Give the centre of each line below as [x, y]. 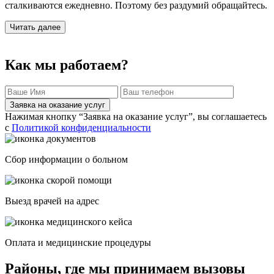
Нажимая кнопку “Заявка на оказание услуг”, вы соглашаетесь [136, 117]
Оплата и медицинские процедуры [78, 243]
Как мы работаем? [67, 65]
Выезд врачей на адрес [52, 201]
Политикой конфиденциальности [81, 128]
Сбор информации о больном [66, 160]
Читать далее [35, 28]
